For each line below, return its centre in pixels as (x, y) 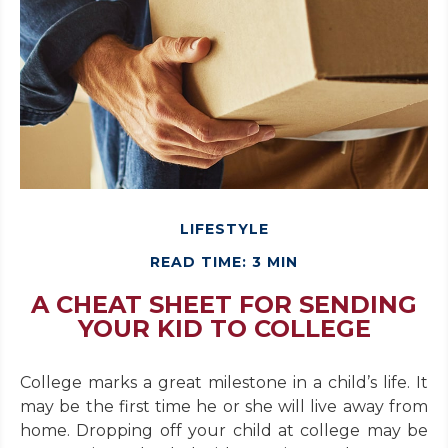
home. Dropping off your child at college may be (224, 431)
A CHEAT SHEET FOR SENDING (224, 305)
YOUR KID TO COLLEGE (224, 329)
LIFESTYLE (224, 229)
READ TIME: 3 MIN (224, 262)
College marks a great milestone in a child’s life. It (224, 383)
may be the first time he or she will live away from (224, 407)
